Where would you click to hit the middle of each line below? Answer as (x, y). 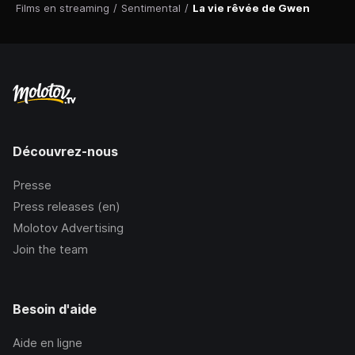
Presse (32, 185)
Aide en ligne (48, 343)
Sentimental (151, 8)
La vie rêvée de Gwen (251, 8)
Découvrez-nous (65, 152)
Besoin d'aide (55, 309)
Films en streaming (63, 8)
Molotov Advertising (68, 228)
